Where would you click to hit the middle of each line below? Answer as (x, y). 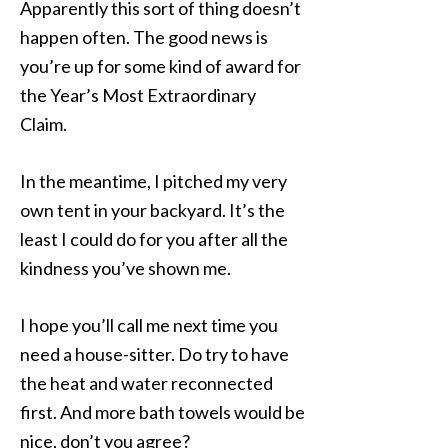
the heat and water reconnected (146, 383)
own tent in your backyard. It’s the (152, 210)
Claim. (43, 124)
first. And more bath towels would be (162, 412)
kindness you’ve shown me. (125, 268)
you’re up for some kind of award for (160, 66)
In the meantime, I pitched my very (153, 181)
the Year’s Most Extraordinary (138, 95)
